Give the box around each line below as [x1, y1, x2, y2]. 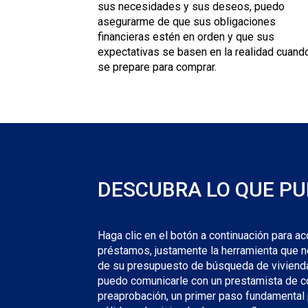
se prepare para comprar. [98, 60, 217, 74]
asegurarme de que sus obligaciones [98, 15, 276, 29]
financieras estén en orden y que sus [98, 30, 274, 44]
